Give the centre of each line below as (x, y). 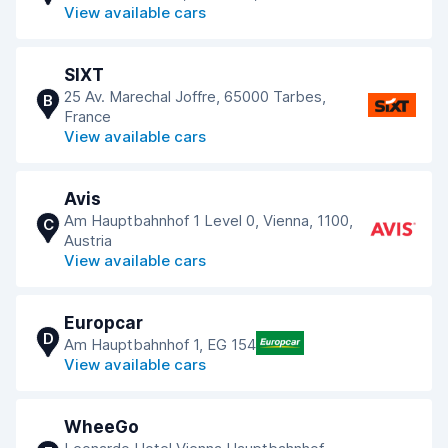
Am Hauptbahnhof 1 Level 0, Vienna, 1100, (208, 220)
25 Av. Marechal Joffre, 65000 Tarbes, (195, 96)
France (87, 116)
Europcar (103, 323)
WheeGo (101, 427)
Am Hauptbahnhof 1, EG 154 (160, 344)
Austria (88, 240)
